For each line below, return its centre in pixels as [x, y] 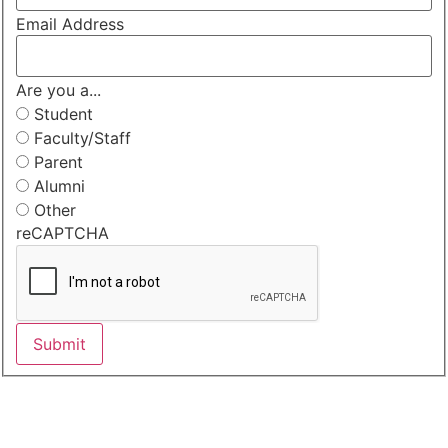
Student [61, 114]
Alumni [57, 186]
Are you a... [58, 90]
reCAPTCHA [62, 232]
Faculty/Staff [80, 138]
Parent [56, 162]
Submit [59, 343]
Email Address [70, 24]
